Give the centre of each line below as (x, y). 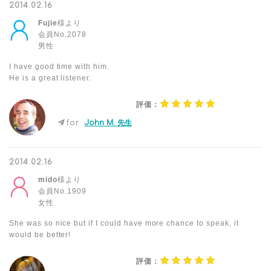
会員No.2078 (62, 34)
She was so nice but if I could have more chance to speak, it (124, 223)
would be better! (40, 235)
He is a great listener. (51, 78)
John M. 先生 (108, 123)
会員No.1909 (62, 191)
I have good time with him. (59, 67)
